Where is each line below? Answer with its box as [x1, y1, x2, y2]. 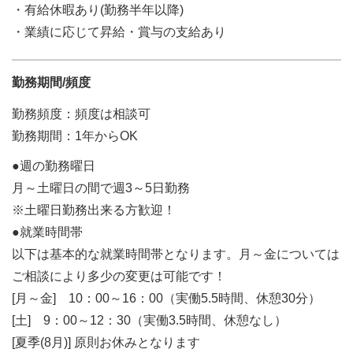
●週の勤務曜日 [12, 159, 95, 173]
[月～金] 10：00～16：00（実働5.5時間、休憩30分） [12, 292, 333, 305]
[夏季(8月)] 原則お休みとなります [12, 336, 200, 349]
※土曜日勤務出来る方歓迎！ [12, 203, 176, 217]
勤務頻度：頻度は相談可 [12, 107, 150, 121]
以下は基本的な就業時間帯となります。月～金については [12, 247, 340, 261]
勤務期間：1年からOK [12, 129, 138, 143]
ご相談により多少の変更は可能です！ [12, 269, 226, 283]
